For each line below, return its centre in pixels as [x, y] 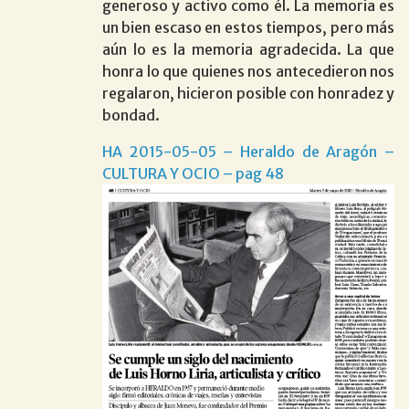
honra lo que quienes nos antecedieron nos [248, 71]
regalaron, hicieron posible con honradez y [248, 93]
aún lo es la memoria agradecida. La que [248, 49]
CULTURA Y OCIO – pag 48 [193, 173]
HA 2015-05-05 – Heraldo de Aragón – [248, 151]
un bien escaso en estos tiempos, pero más [248, 27]
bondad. [131, 115]
